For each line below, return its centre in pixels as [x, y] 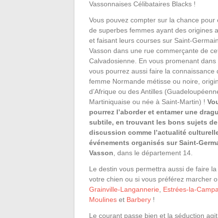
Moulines [103, 199]
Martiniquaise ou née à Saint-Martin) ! [148, 101]
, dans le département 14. [153, 153]
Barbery [139, 199]
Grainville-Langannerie [124, 189]
